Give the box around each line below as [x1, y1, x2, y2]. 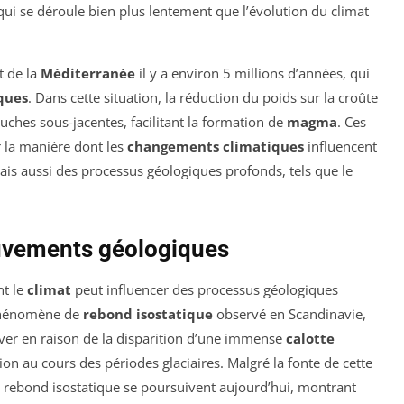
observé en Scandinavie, [213, 305, 366, 324]
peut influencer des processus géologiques [71, 280, 338, 299]
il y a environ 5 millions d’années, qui [135, 64, 370, 83]
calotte [286, 329, 335, 348]
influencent [304, 137, 377, 156]
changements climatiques [127, 137, 304, 156]
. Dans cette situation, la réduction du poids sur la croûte [28, 88, 378, 107]
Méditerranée [41, 64, 135, 83]
